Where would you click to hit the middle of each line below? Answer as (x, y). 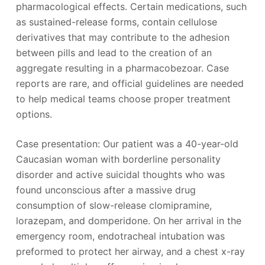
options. (34, 114)
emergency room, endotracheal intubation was (120, 236)
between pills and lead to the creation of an (114, 52)
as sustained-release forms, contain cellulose (116, 22)
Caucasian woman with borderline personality (118, 159)
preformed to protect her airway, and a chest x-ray (130, 251)
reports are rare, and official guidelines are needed (130, 83)
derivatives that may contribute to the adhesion (122, 37)
